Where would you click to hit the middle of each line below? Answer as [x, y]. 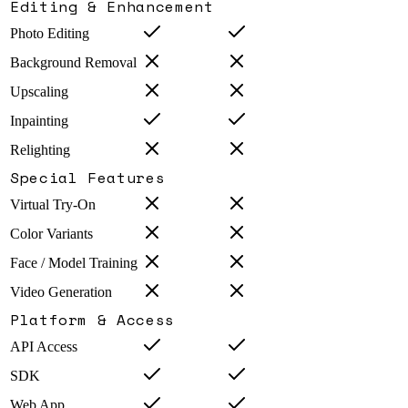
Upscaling [39, 92]
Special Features [88, 178]
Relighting [40, 150]
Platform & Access [92, 320]
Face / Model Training [74, 263]
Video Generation [61, 292]
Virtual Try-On [53, 205]
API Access [44, 347]
